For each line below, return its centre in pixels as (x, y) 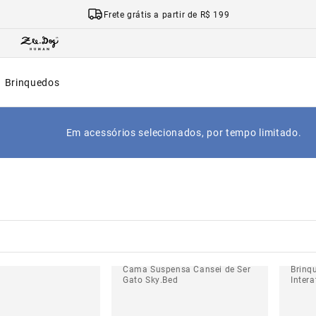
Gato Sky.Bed (151, 279)
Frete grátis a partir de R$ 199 (166, 14)
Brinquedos (32, 82)
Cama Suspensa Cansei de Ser (187, 269)
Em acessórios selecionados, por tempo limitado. (184, 132)
